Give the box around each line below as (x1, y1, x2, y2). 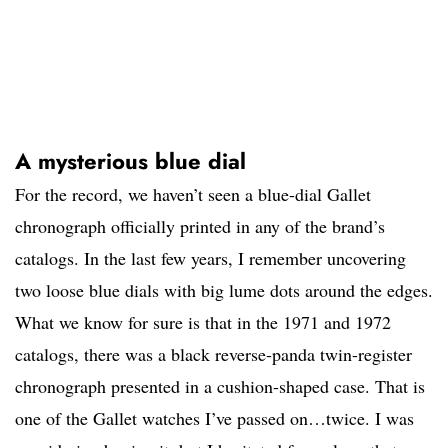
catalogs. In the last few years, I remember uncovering (15, 246, 406, 271)
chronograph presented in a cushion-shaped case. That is (15, 374, 425, 399)
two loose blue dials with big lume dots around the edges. (15, 278, 433, 303)
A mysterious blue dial (15, 145, 246, 178)
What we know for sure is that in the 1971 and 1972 (15, 310, 391, 335)
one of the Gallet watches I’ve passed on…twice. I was (15, 406, 414, 431)
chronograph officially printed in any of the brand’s (15, 214, 385, 239)
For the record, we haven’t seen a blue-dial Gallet (15, 182, 371, 207)
